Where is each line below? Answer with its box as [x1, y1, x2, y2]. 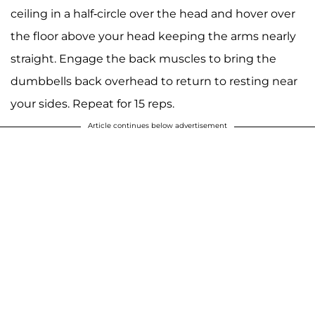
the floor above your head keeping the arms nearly [11, 30, 296, 44]
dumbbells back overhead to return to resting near [11, 75, 297, 89]
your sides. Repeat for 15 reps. [11, 97, 174, 111]
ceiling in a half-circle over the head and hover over [11, 7, 295, 21]
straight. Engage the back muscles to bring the [11, 52, 276, 66]
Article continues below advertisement [88, 121, 227, 131]
